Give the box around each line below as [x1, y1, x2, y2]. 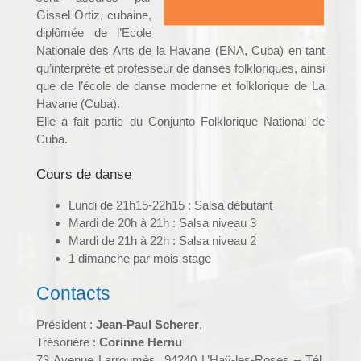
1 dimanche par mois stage [68, 251, 211, 265]
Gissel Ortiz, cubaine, [36, 8, 151, 22]
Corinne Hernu [99, 335, 182, 349]
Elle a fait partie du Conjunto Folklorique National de [36, 114, 325, 128]
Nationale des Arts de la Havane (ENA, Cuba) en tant [36, 44, 325, 57]
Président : [36, 317, 96, 331]
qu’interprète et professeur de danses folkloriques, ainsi [36, 61, 325, 75]
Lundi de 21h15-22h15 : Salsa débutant [68, 198, 272, 212]
